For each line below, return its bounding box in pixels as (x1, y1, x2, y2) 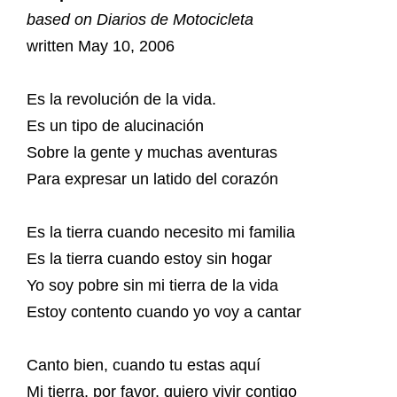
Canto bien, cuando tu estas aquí (27, 356, 261, 374)
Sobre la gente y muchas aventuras (27, 144, 277, 161)
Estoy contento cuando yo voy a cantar (27, 303, 301, 321)
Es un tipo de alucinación (27, 117, 204, 135)
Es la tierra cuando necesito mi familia (27, 223, 295, 241)
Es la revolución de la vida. (27, 90, 216, 108)
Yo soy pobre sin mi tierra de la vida (27, 276, 278, 294)
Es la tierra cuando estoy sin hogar (27, 250, 272, 268)
